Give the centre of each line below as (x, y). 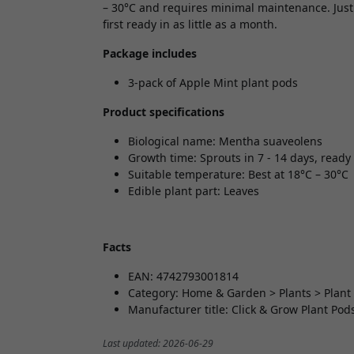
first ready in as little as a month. (190, 24)
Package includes (150, 54)
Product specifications (164, 112)
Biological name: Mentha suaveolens (225, 141)
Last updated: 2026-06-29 (158, 344)
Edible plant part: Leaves (194, 191)
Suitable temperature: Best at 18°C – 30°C (238, 175)
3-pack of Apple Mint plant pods (213, 83)
